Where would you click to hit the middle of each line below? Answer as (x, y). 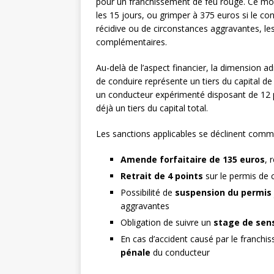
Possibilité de (148, 193)
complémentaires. (131, 42)
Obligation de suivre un (167, 223)
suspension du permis (223, 193)
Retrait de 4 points (162, 176)
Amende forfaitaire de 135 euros (193, 160)
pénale (135, 253)
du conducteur (180, 253)
